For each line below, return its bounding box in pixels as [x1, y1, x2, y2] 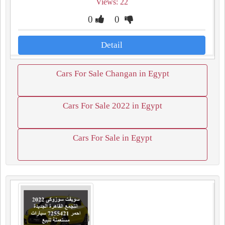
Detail [101, 40, 123, 50]
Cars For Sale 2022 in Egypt [63, 101, 162, 110]
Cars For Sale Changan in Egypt [56, 69, 169, 78]
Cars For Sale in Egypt [73, 133, 152, 143]
